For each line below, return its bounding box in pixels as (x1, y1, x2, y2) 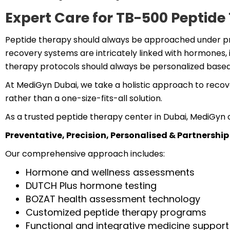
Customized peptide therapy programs (26, 206, 206, 219)
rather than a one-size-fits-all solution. (5, 92, 162, 104)
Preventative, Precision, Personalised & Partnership (5, 129, 229, 141)
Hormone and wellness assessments (26, 166, 195, 179)
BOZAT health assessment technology (26, 193, 200, 205)
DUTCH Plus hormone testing (26, 179, 157, 192)
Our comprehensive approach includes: (5, 148, 165, 160)
